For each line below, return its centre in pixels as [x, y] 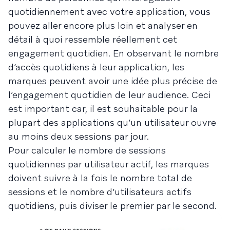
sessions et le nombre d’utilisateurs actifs [100, 192]
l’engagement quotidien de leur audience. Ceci [109, 95]
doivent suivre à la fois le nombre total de [100, 178]
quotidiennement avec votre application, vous [109, 12]
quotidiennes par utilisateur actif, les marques [109, 164]
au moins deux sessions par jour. [79, 137]
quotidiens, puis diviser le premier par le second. [112, 206]
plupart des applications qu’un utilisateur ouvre [112, 123]
